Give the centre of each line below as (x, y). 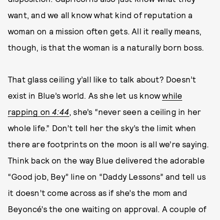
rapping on (30, 111)
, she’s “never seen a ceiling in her (135, 111)
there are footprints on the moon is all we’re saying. (109, 144)
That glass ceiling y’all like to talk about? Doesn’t (102, 79)
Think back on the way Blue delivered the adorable (106, 160)
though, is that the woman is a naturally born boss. (106, 47)
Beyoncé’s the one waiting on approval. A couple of (107, 209)
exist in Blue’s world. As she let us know (85, 95)
